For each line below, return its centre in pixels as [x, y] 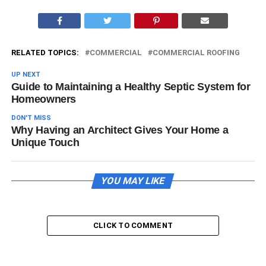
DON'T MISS [31, 118]
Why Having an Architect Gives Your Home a [120, 130]
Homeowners [44, 99]
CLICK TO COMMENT [133, 225]
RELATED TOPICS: [45, 53]
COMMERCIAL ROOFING [196, 53]
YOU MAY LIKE [133, 181]
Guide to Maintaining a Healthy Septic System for [131, 87]
